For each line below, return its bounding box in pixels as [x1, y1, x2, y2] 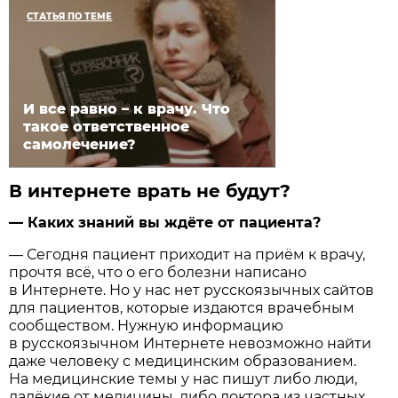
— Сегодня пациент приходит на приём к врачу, [9, 245, 366, 263]
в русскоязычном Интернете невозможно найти [9, 334, 372, 352]
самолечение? [23, 135, 137, 153]
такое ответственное [23, 117, 190, 135]
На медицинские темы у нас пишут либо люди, [9, 370, 358, 387]
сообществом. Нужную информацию [9, 316, 284, 334]
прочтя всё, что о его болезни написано [9, 263, 307, 281]
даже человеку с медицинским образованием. [9, 352, 357, 370]
